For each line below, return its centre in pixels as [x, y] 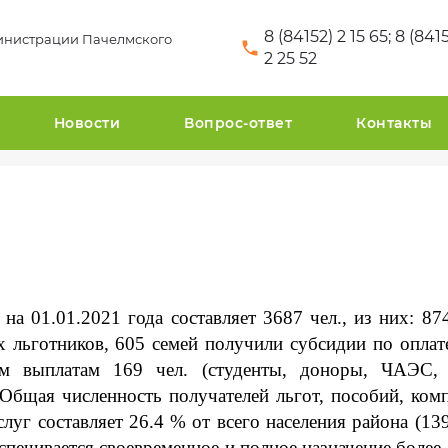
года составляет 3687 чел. [232, 317]
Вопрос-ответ [238, 123]
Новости [86, 123]
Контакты [394, 123]
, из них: [382, 317]
